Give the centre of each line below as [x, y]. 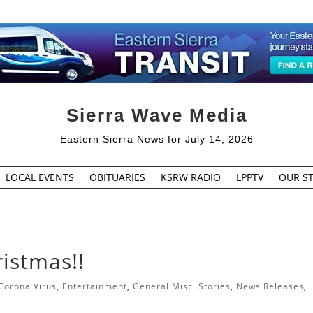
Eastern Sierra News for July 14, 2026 [156, 139]
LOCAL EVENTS [39, 177]
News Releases [270, 286]
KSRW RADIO [190, 177]
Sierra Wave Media [156, 115]
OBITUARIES [117, 177]
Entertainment [95, 286]
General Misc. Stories [182, 286]
